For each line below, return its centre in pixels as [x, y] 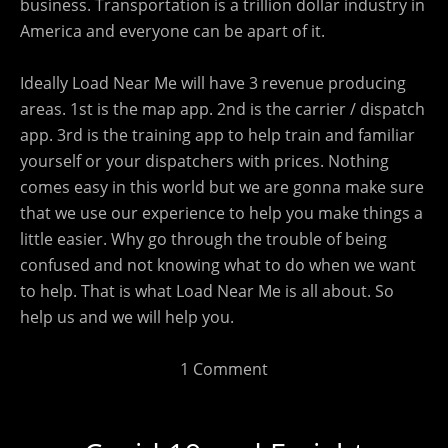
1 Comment [224, 368]
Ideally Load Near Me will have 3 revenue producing [213, 82]
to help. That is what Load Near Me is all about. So [207, 290]
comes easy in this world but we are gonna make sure [222, 186]
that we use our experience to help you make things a [221, 212]
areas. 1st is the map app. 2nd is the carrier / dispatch [222, 108]
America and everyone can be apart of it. [172, 30]
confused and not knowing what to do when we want [218, 264]
